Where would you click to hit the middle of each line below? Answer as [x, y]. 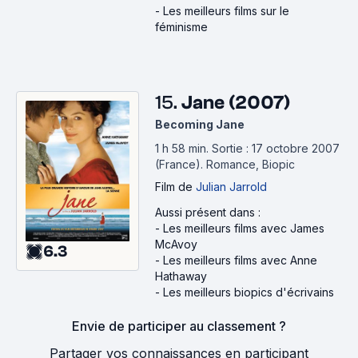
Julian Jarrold [231, 187]
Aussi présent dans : [208, 212]
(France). [181, 164]
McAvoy [176, 244]
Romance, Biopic [251, 164]
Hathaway [181, 276]
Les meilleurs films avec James [244, 228]
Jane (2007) [236, 103]
